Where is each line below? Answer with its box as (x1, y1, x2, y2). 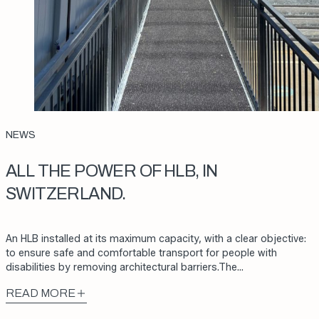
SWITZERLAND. (6, 184, 126, 203)
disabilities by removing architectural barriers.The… (6, 261, 244, 273)
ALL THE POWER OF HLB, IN (6, 161, 218, 180)
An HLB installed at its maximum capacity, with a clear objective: (6, 232, 306, 245)
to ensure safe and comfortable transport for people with (6, 246, 277, 259)
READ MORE (6, 286, 75, 299)
